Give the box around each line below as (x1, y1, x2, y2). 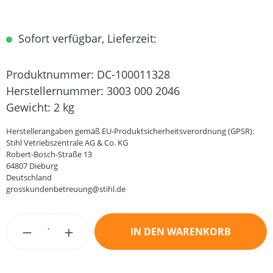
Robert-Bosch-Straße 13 (6, 149, 92, 160)
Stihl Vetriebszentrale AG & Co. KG (6, 137, 128, 148)
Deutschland (6, 172, 52, 183)
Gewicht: (6, 100, 54, 115)
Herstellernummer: (6, 83, 107, 98)
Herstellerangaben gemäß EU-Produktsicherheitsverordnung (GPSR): (6, 126, 254, 136)
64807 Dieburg (6, 160, 58, 171)
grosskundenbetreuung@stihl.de (6, 183, 126, 194)
